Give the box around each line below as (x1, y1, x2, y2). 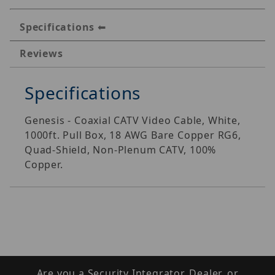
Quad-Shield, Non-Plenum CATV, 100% (25, 142, 217, 157)
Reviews (20, 46, 63, 60)
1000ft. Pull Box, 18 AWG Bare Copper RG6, (25, 128, 241, 142)
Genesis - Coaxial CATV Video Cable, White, (25, 113, 241, 127)
